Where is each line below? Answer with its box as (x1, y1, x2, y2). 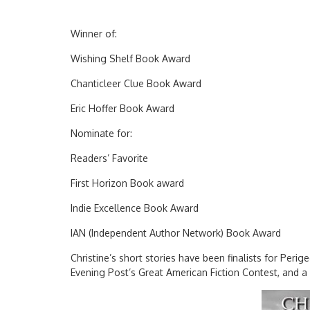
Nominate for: (71, 127, 132, 139)
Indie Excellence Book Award (71, 202, 199, 214)
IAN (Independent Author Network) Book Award (71, 227, 281, 239)
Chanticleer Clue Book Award (71, 77, 201, 89)
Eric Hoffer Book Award (71, 102, 174, 114)
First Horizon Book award (71, 177, 184, 189)
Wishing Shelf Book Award (71, 53, 190, 64)
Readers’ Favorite (71, 152, 148, 164)
